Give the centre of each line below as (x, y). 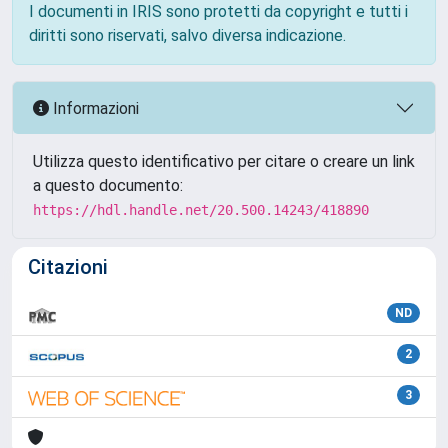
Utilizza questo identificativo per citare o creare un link (224, 161)
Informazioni (94, 108)
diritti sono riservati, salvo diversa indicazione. (187, 35)
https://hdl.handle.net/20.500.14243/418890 (201, 210)
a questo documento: (108, 185)
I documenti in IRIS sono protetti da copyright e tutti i (218, 11)
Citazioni (68, 267)
